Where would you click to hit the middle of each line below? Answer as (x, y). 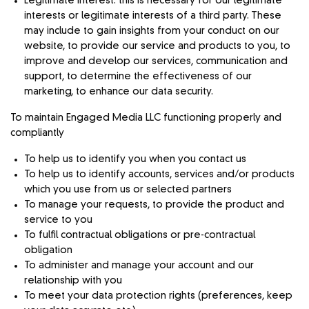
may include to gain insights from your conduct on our (152, 31)
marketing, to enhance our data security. (119, 91)
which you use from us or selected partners (128, 189)
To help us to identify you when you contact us (135, 159)
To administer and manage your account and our (139, 265)
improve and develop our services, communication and (156, 61)
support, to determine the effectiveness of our (138, 76)
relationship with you (73, 280)
